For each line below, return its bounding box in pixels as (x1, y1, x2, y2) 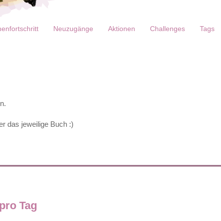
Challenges (150, 25, 185, 33)
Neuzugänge (53, 25, 93, 33)
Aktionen (108, 25, 135, 33)
